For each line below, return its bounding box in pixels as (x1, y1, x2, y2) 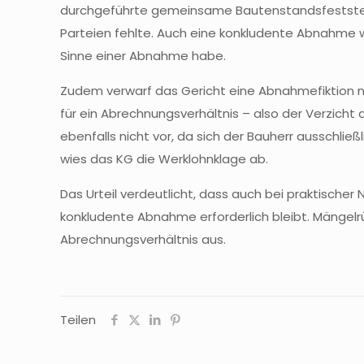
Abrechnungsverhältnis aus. (60, 231, 226, 248)
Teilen (60, 311, 96, 328)
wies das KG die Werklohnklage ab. (60, 150, 268, 167)
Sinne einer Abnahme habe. (60, 47, 226, 64)
